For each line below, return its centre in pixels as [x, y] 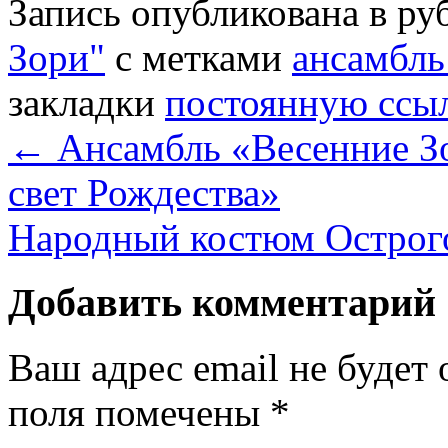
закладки [86, 103]
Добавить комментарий [222, 303]
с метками [198, 58]
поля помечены [139, 412]
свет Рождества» [144, 193]
